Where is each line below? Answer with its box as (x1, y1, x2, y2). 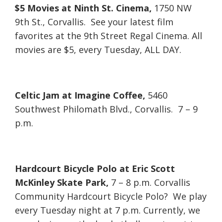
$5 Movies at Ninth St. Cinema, (15, 2, 152, 14)
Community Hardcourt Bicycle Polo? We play (15, 190, 207, 203)
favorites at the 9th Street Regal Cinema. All (15, 30, 202, 42)
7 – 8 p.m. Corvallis (109, 176, 190, 189)
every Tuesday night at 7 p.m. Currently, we (15, 204, 200, 217)
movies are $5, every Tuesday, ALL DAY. (15, 44, 181, 56)
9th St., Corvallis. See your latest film (15, 16, 173, 28)
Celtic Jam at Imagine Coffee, (15, 89, 145, 102)
